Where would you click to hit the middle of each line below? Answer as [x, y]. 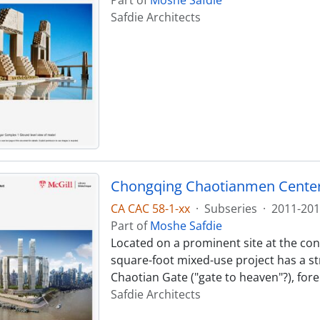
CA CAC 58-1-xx [150, 209]
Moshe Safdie [186, 226]
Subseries [230, 209]
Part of [130, 226]
